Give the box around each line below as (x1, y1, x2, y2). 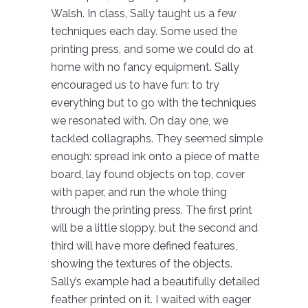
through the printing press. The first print (50, 203, 252, 217)
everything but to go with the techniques (50, 96, 256, 109)
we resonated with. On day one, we (50, 113, 228, 127)
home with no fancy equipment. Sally (50, 60, 239, 74)
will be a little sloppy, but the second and (50, 221, 258, 234)
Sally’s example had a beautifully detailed (50, 274, 260, 288)
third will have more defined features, (50, 239, 237, 252)
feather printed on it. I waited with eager (50, 292, 251, 306)
